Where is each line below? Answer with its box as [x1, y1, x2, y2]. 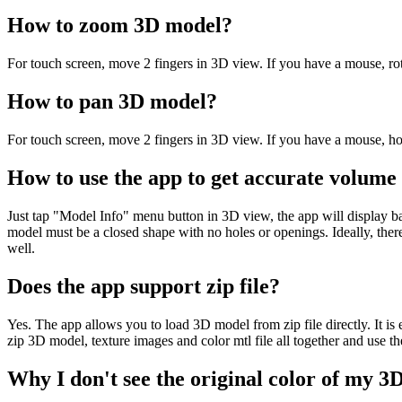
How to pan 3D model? [7, 90, 217, 114]
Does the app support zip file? [7, 274, 280, 298]
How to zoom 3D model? [7, 13, 232, 38]
